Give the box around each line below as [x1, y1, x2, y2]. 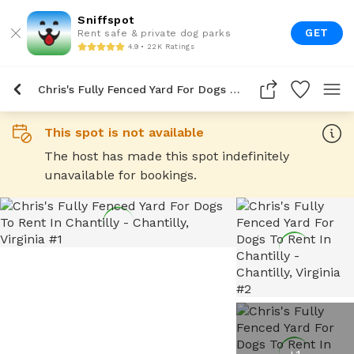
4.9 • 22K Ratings [128, 42, 194, 51]
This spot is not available [44, 125, 204, 140]
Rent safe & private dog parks [77, 28, 232, 39]
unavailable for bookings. [44, 168, 197, 183]
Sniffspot [77, 13, 134, 26]
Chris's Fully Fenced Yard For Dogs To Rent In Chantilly [230, 83, 240, 96]
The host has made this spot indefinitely [44, 149, 289, 164]
